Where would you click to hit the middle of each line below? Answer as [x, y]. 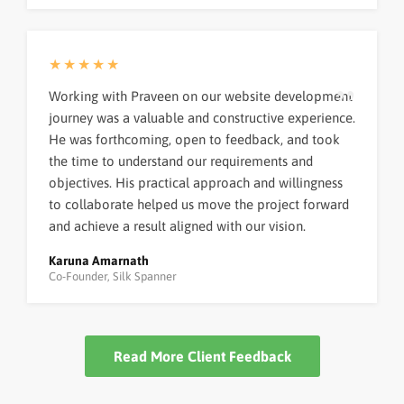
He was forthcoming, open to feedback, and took [194, 140]
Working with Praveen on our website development [201, 96]
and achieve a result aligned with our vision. [177, 226]
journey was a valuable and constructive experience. [202, 118]
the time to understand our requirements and [181, 161]
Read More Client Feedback [202, 357]
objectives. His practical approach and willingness [196, 183]
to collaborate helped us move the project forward [199, 205]
